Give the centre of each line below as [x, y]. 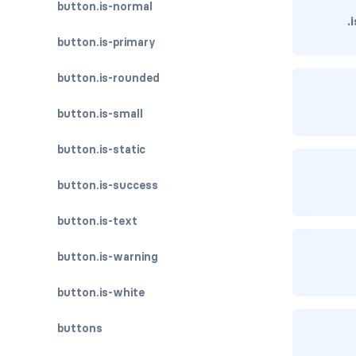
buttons [80, 328]
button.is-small [100, 114]
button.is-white [101, 292]
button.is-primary [106, 42]
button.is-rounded [108, 78]
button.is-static [101, 149]
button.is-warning [108, 257]
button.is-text [97, 221]
